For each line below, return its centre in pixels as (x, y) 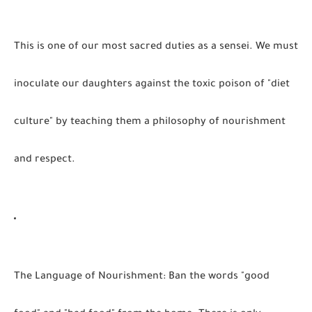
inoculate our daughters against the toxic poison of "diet (152, 85)
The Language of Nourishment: (90, 277)
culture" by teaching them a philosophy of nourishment (150, 123)
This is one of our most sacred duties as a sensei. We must (156, 47)
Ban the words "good (218, 277)
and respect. (45, 160)
